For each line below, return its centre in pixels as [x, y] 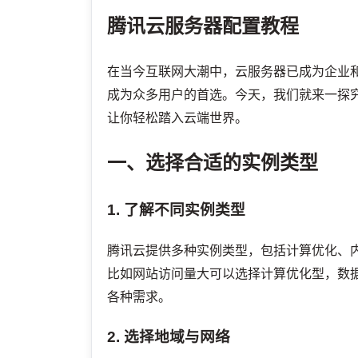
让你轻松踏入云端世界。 [178, 118]
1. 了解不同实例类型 [177, 210]
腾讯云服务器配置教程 [203, 26]
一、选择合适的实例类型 [213, 163]
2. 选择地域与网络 [169, 336]
